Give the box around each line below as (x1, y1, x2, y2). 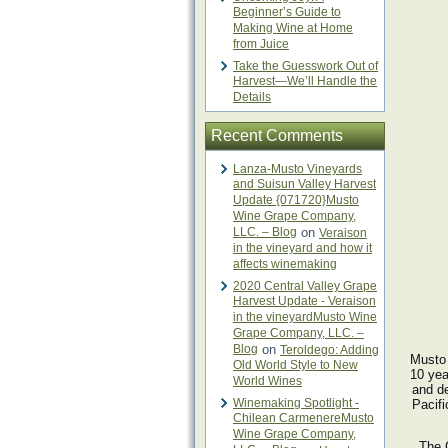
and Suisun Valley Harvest (233, 177, 376, 192)
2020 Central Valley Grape (233, 279, 377, 293)
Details (233, 90, 271, 105)
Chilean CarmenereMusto (233, 411, 374, 426)
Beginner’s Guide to (233, 5, 341, 20)
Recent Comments (211, 127, 343, 144)
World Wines (233, 374, 302, 389)
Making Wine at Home (233, 21, 353, 36)
